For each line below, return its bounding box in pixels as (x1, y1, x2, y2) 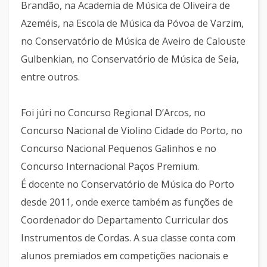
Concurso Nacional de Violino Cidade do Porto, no (21, 124, 243, 137)
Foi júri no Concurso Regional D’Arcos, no (21, 106, 206, 119)
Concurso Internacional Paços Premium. (21, 160, 199, 173)
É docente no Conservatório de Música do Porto (21, 178, 234, 191)
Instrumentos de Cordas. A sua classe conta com (21, 231, 235, 244)
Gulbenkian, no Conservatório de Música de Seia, (21, 52, 239, 66)
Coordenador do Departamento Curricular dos (21, 213, 228, 226)
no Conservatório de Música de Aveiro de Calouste (21, 35, 246, 48)
